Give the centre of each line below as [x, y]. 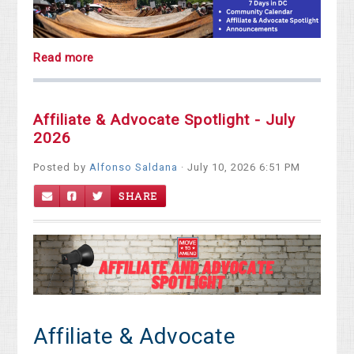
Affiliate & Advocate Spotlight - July [165, 119]
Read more [64, 57]
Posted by [62, 167]
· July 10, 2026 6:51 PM [239, 167]
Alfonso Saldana [134, 167]
